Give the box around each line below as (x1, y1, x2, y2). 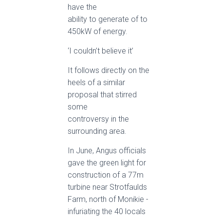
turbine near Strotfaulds (68, 182, 147, 192)
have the (68, 2, 97, 12)
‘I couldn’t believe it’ (68, 46, 133, 55)
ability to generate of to (68, 15, 147, 24)
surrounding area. (68, 127, 127, 136)
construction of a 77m (68, 170, 144, 180)
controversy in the (68, 114, 129, 124)
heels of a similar (68, 78, 125, 87)
